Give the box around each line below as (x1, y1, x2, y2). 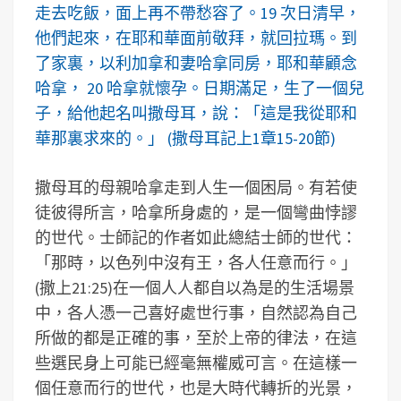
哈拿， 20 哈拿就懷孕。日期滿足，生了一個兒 (35, 78, 364, 98)
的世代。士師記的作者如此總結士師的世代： (35, 227, 357, 248)
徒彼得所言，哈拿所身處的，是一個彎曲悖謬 (35, 202, 357, 223)
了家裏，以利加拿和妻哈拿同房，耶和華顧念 (35, 53, 357, 73)
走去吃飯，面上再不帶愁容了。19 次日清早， (35, 3, 361, 23)
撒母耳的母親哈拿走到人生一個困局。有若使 (35, 177, 357, 198)
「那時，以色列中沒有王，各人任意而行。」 (35, 252, 357, 273)
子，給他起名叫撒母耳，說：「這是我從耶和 (35, 103, 357, 124)
